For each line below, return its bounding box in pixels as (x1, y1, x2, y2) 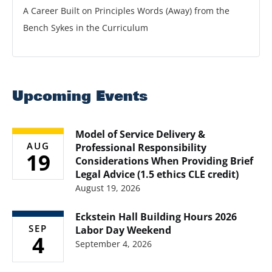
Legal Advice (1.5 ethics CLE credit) (75, 168, 239, 182)
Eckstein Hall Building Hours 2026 (75, 210, 237, 224)
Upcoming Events (12, 86, 148, 105)
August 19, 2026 (75, 182, 140, 194)
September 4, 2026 (75, 238, 152, 250)
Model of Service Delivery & (75, 127, 205, 141)
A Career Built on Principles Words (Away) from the (23, 5, 229, 17)
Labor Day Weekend (75, 223, 171, 237)
